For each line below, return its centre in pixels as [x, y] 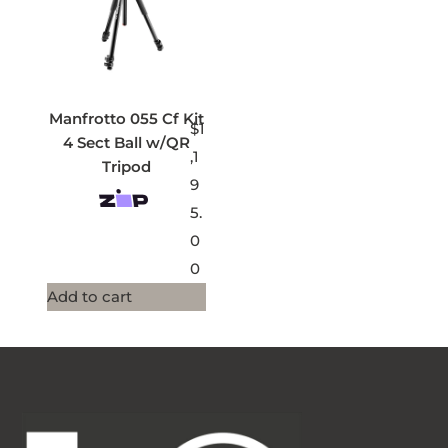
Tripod [126, 166]
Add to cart [89, 296]
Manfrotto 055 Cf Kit [126, 118]
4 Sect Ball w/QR [126, 142]
